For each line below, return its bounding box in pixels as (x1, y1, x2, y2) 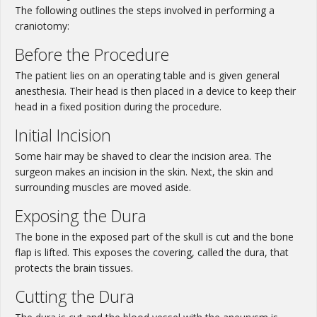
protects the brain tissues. (15, 261, 133, 275)
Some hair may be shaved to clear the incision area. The (15, 149, 272, 163)
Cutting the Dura (15, 285, 134, 309)
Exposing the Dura (15, 204, 146, 228)
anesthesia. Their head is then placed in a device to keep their (15, 84, 296, 98)
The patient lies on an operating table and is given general (15, 69, 279, 83)
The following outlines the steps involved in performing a (15, 4, 275, 18)
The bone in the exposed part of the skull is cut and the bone (15, 230, 294, 244)
